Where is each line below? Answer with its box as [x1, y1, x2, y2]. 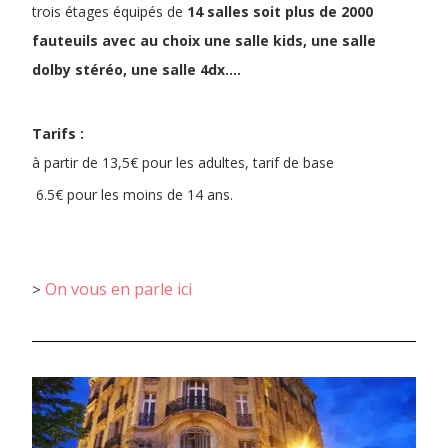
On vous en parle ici [45, 277, 192, 300]
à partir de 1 [32, 152, 110, 172]
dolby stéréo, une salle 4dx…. [32, 59, 241, 79]
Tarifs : [32, 123, 84, 143]
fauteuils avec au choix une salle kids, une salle [32, 30, 376, 50]
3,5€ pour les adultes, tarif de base [110, 152, 334, 172]
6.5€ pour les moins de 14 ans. [32, 184, 233, 204]
